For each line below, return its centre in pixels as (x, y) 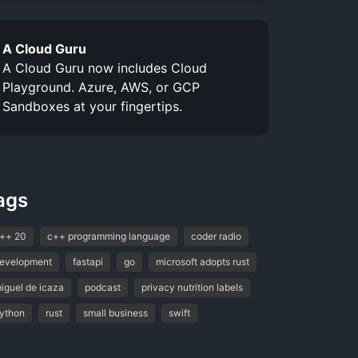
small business (115, 312)
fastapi (88, 261)
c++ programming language (108, 236)
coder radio (216, 236)
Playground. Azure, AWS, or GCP (101, 87)
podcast (102, 287)
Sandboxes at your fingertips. (92, 106)
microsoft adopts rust (202, 261)
